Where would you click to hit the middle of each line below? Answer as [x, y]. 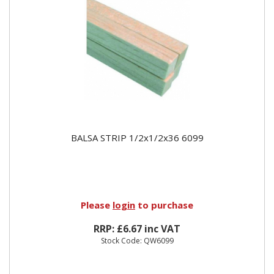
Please [97, 205]
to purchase [164, 205]
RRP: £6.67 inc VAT [137, 228]
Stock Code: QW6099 [137, 240]
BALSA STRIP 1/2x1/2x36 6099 [137, 137]
